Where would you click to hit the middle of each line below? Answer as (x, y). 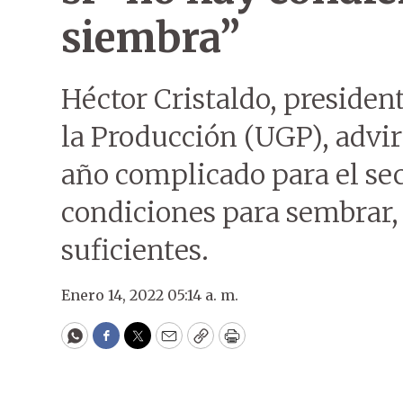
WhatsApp (116, 344)
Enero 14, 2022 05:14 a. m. (150, 295)
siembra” (150, 38)
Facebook (143, 344)
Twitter (166, 344)
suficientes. (135, 250)
